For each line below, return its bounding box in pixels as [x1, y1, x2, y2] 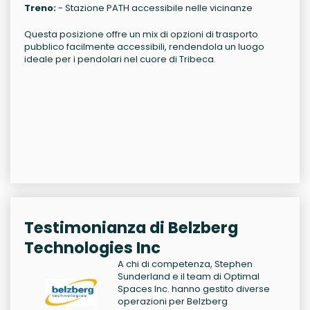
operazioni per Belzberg [118, 295, 228, 309]
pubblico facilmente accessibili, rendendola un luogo [24, 40, 264, 54]
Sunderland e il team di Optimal [118, 270, 259, 284]
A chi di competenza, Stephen [118, 257, 253, 271]
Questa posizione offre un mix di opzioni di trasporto [24, 28, 258, 42]
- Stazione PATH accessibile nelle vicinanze [56, 1, 253, 15]
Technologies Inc [24, 237, 161, 259]
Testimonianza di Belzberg [24, 217, 238, 239]
